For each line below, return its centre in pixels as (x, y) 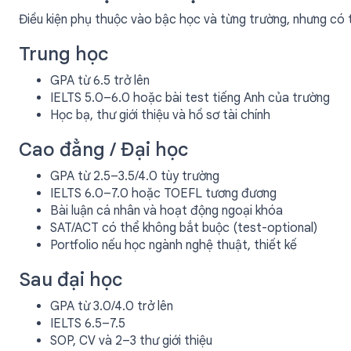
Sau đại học (71, 280)
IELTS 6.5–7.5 (88, 324)
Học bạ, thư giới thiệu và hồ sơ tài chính (160, 115)
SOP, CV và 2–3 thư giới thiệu (131, 341)
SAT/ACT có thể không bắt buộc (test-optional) (184, 228)
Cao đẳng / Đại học (103, 150)
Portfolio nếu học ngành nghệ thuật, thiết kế (174, 245)
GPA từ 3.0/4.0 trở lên (112, 306)
